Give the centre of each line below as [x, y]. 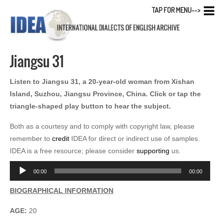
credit [61, 138]
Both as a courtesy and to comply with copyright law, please [102, 126]
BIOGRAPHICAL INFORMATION [62, 190]
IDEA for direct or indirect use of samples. [135, 138]
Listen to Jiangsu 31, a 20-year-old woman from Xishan [102, 81]
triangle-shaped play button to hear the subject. [90, 106]
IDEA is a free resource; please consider [73, 151]
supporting [153, 151]
